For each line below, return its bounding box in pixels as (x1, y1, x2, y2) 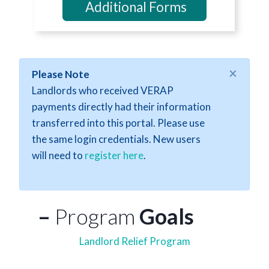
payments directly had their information (32, 100, 211, 113)
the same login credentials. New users (32, 133, 201, 145)
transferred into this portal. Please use (32, 116, 205, 129)
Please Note (32, 68, 89, 80)
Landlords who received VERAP (32, 84, 174, 97)
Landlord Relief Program (79, 235, 190, 247)
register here (85, 149, 144, 162)
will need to (32, 149, 85, 162)
